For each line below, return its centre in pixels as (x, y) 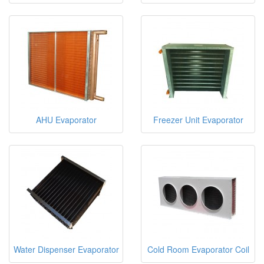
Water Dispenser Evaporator (66, 249)
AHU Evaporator (66, 119)
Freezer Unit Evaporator (198, 119)
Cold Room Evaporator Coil (198, 249)
